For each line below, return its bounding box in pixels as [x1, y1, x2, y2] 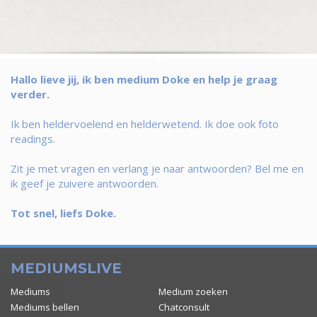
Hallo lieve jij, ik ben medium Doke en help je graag [11, 72, 277, 87]
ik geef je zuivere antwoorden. [11, 176, 158, 191]
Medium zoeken [158, 285, 228, 299]
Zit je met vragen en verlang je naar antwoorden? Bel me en [11, 161, 304, 176]
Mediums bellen [11, 301, 79, 314]
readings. [11, 132, 55, 146]
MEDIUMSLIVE [11, 260, 122, 277]
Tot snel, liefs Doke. [11, 206, 116, 221]
